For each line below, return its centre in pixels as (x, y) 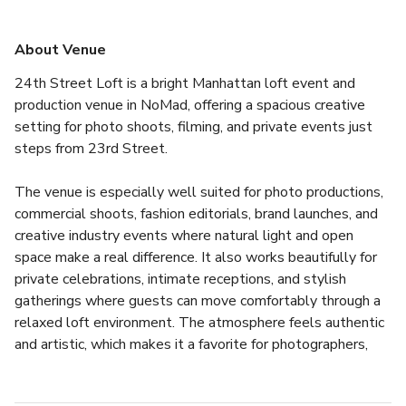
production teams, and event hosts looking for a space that (202, 366)
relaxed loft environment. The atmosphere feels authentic (199, 322)
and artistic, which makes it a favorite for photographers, (191, 344)
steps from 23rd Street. (91, 148)
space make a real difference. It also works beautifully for (196, 257)
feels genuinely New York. (97, 387)
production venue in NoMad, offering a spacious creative (190, 105)
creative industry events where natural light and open (184, 235)
